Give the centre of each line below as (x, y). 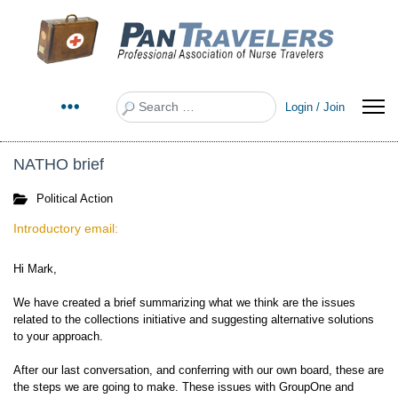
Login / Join (315, 107)
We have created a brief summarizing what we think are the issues (184, 302)
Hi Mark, (35, 269)
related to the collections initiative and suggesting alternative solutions (194, 319)
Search (134, 99)
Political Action (75, 199)
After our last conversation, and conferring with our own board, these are (199, 370)
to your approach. (60, 336)
